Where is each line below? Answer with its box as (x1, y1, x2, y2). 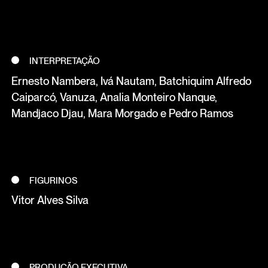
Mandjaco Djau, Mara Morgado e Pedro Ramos (11, 106, 233, 120)
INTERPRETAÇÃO (29, 56, 100, 67)
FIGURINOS (29, 175, 78, 186)
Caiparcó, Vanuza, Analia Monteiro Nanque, (11, 90, 217, 104)
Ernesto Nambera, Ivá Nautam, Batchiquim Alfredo (11, 74, 251, 88)
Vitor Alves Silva (11, 193, 89, 207)
